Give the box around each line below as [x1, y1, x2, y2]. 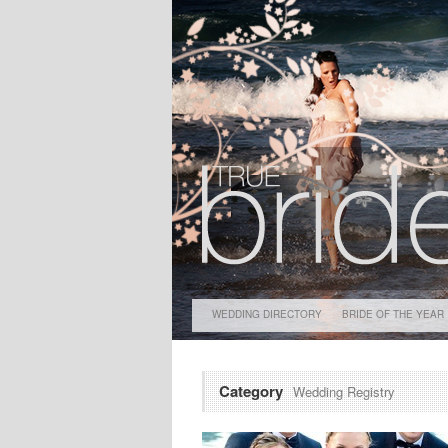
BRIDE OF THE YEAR [342, 307, 444, 321]
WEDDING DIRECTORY [212, 307, 322, 321]
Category [219, 380, 283, 402]
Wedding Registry [293, 382, 395, 401]
